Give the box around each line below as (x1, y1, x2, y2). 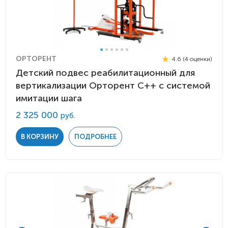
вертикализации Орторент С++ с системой (16, 80, 210, 91)
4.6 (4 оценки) (170, 55, 212, 63)
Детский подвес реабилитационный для (16, 67, 195, 78)
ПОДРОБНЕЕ (74, 133, 117, 140)
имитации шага (16, 93, 82, 104)
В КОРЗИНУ (21, 133, 59, 140)
